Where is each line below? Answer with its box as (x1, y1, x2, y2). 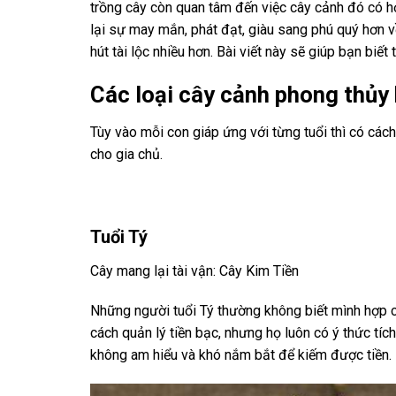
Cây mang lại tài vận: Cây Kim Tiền (90, 262, 299, 279)
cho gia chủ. (90, 145, 163, 163)
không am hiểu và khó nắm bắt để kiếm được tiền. (90, 346, 392, 363)
